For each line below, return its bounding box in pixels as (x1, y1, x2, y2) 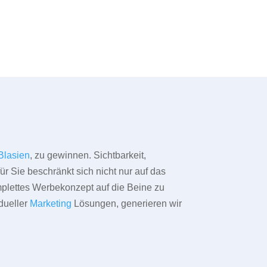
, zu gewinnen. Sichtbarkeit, (30, 150, 147, 161)
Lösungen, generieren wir (72, 198, 182, 209)
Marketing (30, 198, 72, 209)
